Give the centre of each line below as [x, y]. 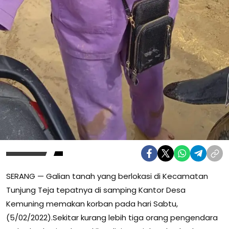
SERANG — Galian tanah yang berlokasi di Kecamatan [107, 176]
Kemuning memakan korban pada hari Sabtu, [92, 204]
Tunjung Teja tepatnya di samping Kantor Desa [96, 190]
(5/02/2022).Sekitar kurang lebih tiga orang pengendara [112, 218]
